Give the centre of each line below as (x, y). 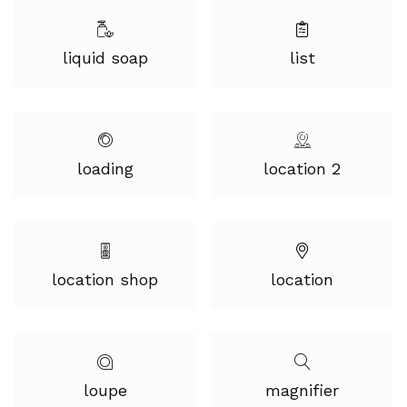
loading (105, 169)
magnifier (302, 390)
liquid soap (105, 58)
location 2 (302, 169)
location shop (105, 279)
